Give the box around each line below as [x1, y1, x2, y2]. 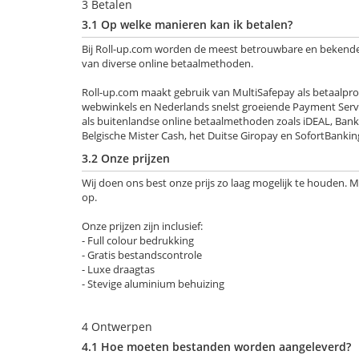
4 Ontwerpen [82, 319, 152, 334]
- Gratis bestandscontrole [82, 248, 202, 262]
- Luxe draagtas [82, 262, 155, 276]
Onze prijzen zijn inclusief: [82, 219, 203, 233]
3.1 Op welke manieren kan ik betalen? [82, 17, 292, 32]
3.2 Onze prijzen [82, 151, 170, 166]
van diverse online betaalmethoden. [82, 56, 253, 71]
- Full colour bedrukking [82, 233, 194, 248]
